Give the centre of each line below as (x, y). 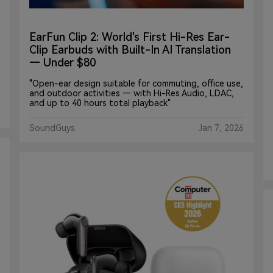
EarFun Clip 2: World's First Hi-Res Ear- (129, 37)
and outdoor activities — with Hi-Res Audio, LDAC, (132, 94)
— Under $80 (62, 63)
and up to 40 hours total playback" (100, 103)
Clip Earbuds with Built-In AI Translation (130, 50)
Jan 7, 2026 (221, 128)
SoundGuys (52, 128)
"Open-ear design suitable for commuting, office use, (136, 84)
